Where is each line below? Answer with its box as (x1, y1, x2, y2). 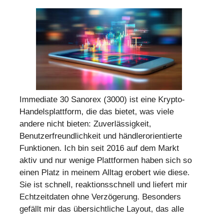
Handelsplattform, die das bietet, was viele (19, 107, 174, 116)
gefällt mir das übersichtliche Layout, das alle (19, 204, 184, 214)
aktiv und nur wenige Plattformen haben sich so (19, 155, 192, 165)
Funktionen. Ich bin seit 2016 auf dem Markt (19, 143, 179, 153)
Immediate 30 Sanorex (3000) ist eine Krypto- (19, 94, 185, 104)
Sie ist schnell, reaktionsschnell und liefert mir (19, 180, 187, 189)
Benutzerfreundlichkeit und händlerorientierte (19, 131, 182, 141)
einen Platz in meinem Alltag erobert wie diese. (19, 167, 190, 177)
